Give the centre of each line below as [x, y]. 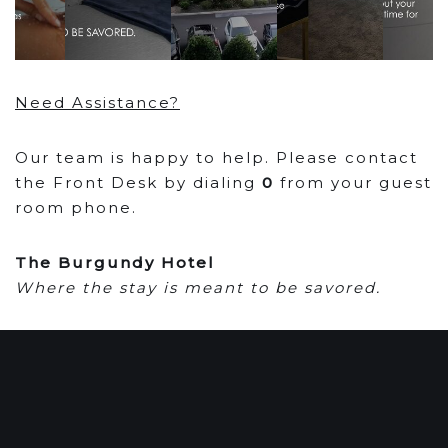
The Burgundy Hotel [115, 262]
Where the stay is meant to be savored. [198, 287]
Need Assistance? [97, 102]
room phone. [76, 207]
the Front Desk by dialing [138, 182]
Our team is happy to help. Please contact [216, 157]
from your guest [353, 182]
